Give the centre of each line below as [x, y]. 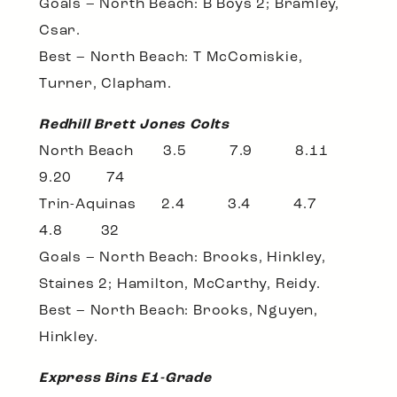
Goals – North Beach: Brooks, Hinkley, [183, 258]
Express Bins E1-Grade [125, 379]
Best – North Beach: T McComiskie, [171, 58]
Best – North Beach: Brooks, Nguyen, [179, 311]
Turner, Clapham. [105, 85]
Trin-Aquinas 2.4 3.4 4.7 [195, 205]
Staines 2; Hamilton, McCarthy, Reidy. [180, 285]
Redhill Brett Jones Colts [134, 125]
